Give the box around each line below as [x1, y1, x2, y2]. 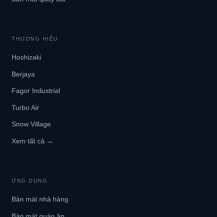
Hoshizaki [12, 53, 41, 62]
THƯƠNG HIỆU [12, 36, 58, 42]
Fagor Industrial [12, 87, 60, 95]
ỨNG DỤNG [12, 178, 48, 184]
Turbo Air [12, 103, 39, 111]
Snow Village [12, 120, 51, 128]
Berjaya [12, 70, 35, 78]
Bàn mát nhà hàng [12, 195, 68, 203]
